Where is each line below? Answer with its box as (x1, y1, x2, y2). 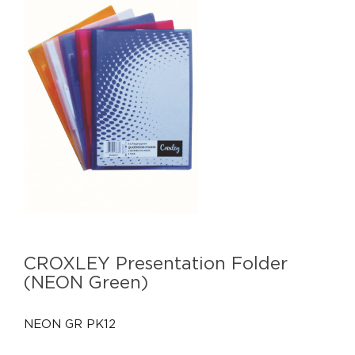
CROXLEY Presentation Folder (24, 254, 288, 273)
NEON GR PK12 (24, 317, 116, 330)
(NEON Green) (24, 273, 148, 292)
